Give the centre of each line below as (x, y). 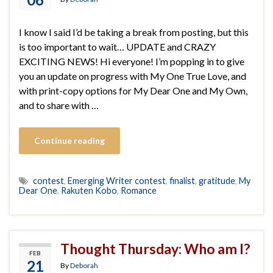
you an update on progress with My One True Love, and (133, 76)
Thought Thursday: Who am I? (155, 248)
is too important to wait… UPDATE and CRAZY (117, 46)
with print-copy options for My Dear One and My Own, (133, 90)
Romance (139, 190)
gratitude (217, 180)
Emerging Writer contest (117, 180)
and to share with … (59, 105)
